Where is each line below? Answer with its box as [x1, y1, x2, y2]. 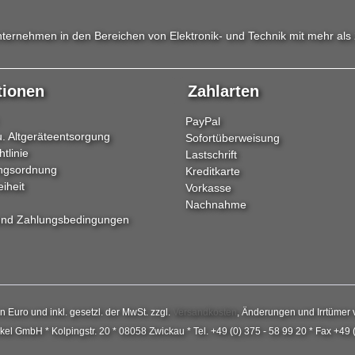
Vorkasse [185, 181, 231, 195]
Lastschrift [185, 148, 237, 162]
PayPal [185, 115, 220, 128]
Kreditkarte [185, 165, 240, 178]
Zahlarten [188, 82, 259, 101]
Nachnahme [185, 198, 246, 212]
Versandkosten [173, 306, 237, 318]
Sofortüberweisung [185, 132, 280, 145]
